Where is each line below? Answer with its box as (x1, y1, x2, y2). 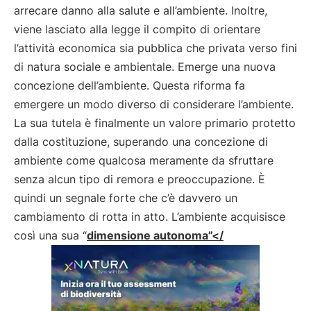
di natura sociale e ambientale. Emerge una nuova (14, 60, 276, 74)
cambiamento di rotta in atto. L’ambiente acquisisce (14, 210, 285, 224)
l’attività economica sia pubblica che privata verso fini (14, 41, 297, 55)
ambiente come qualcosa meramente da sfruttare (14, 153, 274, 167)
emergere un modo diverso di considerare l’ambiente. (14, 97, 294, 111)
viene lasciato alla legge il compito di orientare (14, 22, 260, 36)
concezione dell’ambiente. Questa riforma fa (14, 78, 245, 92)
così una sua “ (14, 228, 87, 242)
